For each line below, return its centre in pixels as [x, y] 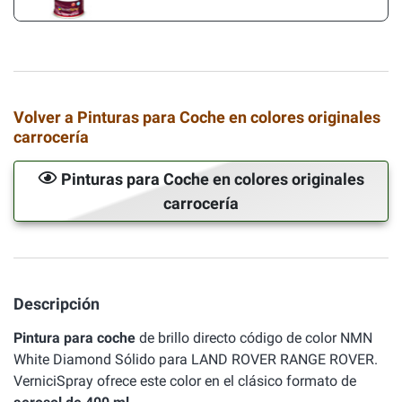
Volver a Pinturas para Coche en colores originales [197, 117]
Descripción [57, 304]
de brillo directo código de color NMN [254, 338]
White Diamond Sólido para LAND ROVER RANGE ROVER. [196, 359]
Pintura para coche [74, 338]
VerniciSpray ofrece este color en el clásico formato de [185, 381]
